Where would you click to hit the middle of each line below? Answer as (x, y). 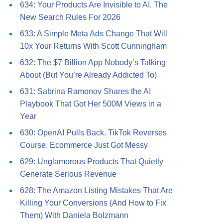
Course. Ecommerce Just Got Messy (84, 145)
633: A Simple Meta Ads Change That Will (94, 34)
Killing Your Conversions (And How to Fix (93, 203)
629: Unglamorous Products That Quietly (92, 162)
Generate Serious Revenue (68, 174)
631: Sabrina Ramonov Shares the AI (85, 91)
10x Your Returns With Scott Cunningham (93, 46)
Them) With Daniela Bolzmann (74, 215)
